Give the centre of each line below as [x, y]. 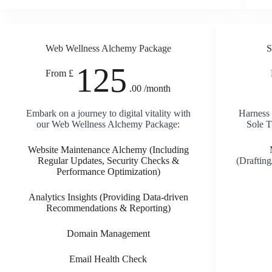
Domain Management [108, 233]
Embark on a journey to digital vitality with [108, 113]
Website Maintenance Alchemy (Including [108, 150]
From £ [60, 73]
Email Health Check [108, 259]
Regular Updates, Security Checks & [108, 161]
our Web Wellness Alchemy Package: [108, 124]
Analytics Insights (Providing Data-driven [108, 197]
